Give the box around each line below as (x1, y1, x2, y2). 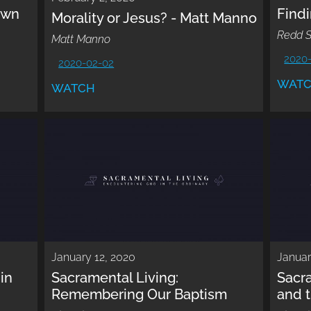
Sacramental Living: (51, 269, 179, 287)
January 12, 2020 (51, 251, 136, 264)
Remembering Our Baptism (51, 286, 228, 303)
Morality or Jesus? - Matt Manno (51, 9, 258, 26)
